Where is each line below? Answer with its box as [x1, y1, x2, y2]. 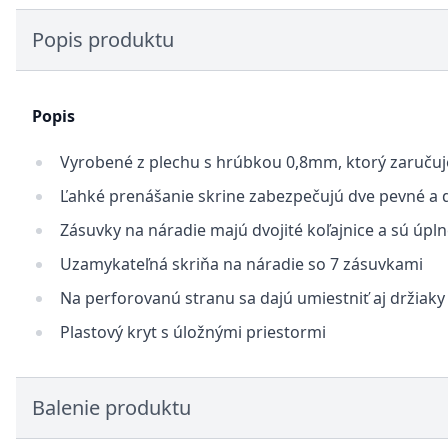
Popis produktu [32, 26, 174, 53]
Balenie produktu [32, 394, 191, 421]
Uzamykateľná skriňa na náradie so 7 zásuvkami [60, 253, 423, 275]
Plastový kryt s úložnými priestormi [60, 321, 326, 343]
